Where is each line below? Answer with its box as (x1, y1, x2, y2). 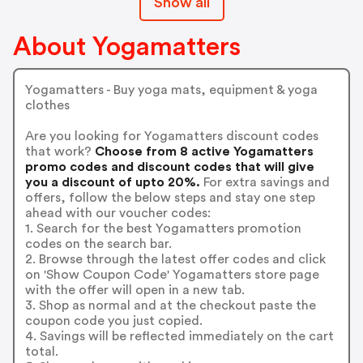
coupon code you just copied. (24, 314, 203, 327)
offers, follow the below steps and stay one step (24, 190, 315, 204)
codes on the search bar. (24, 237, 172, 250)
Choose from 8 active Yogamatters (91, 144, 314, 158)
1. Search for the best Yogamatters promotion (24, 221, 301, 235)
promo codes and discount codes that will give (24, 160, 314, 173)
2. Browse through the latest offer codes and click (24, 252, 326, 266)
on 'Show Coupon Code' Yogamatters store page (24, 267, 319, 281)
